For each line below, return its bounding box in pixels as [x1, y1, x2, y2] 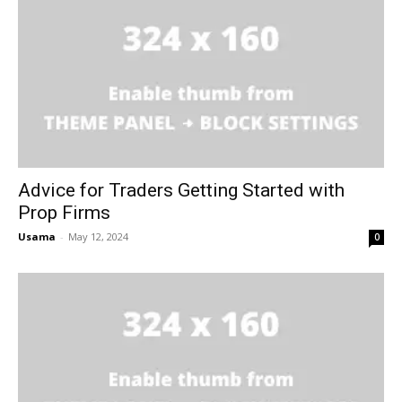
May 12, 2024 [68, 230, 128, 244]
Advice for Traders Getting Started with [18, 179, 345, 202]
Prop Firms [18, 202, 110, 224]
